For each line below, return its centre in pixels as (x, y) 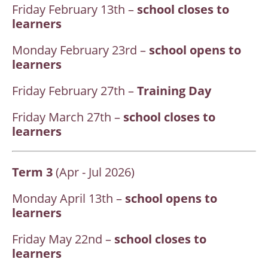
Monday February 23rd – (80, 50)
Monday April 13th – (68, 198)
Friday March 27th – (68, 117)
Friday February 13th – (74, 9)
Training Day (174, 91)
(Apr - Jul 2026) (95, 172)
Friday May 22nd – (63, 239)
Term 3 (34, 172)
